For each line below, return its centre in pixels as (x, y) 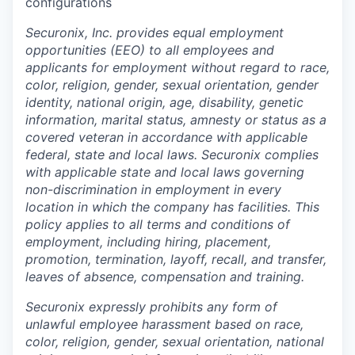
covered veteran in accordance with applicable (166, 137)
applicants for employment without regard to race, (177, 67)
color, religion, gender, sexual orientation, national (175, 342)
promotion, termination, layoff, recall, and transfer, (176, 259)
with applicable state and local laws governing (165, 172)
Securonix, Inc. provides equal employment (155, 32)
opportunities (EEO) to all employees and (150, 50)
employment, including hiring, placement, (148, 242)
